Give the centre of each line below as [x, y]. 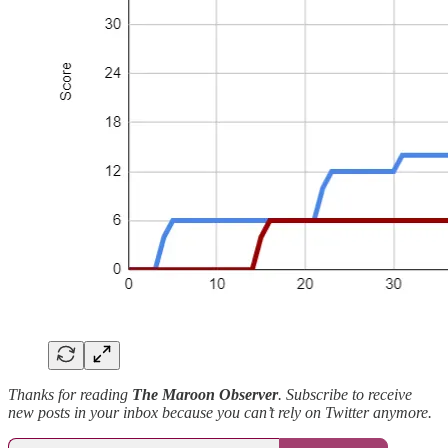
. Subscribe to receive [345, 395]
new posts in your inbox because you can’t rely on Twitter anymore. [220, 413]
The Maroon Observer [205, 395]
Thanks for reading [70, 395]
